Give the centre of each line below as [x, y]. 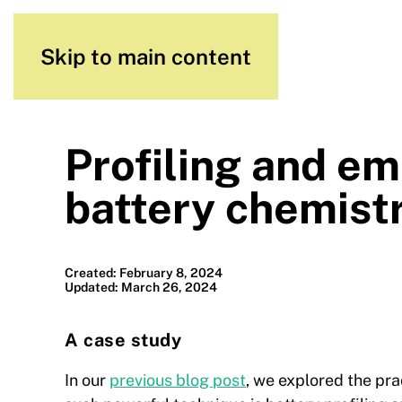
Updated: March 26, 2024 [141, 287]
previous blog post [178, 380]
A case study [123, 340]
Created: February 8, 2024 [144, 273]
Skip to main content [146, 57]
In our [87, 380]
